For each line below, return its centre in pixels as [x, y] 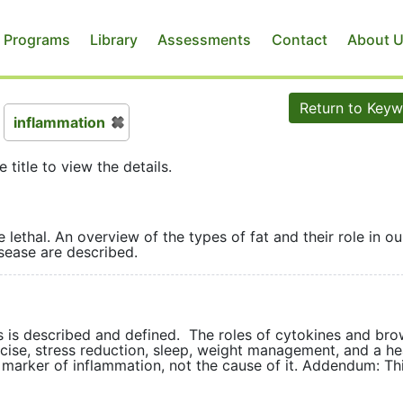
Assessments [205, 39]
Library [113, 39]
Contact [299, 39]
